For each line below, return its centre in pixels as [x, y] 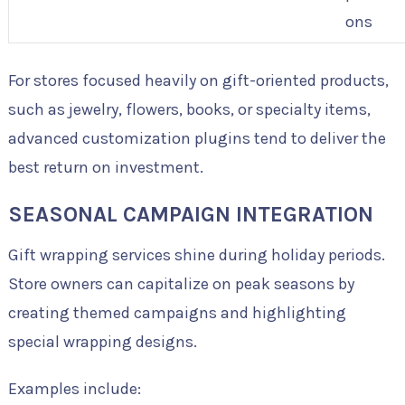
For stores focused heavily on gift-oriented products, [198, 81]
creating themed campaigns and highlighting [177, 313]
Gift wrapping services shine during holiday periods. [196, 255]
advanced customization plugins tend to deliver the [197, 139]
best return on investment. [105, 168]
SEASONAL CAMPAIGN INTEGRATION [190, 215]
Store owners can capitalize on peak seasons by [181, 284]
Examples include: [74, 389]
